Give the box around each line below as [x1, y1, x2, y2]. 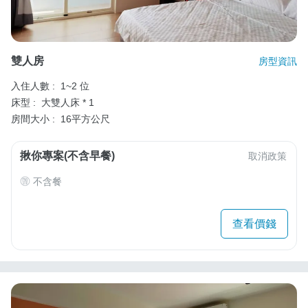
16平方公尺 [60, 113, 110, 124]
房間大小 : [11, 113, 55, 124]
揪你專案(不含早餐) [20, 149, 115, 162]
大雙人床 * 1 [41, 96, 94, 108]
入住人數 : [11, 80, 55, 91]
